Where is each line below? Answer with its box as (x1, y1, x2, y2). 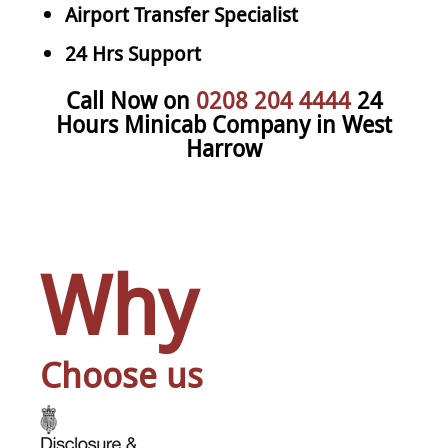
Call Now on (65, 84, 196, 116)
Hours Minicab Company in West (56, 108, 392, 140)
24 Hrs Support (65, 39, 201, 67)
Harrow (186, 132, 262, 164)
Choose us (40, 350, 203, 398)
